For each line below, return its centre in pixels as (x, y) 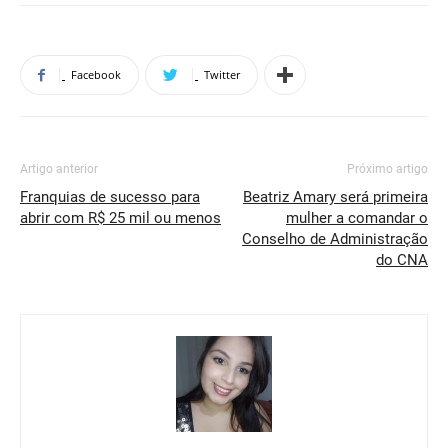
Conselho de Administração (335, 239)
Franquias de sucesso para (110, 197)
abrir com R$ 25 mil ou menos (120, 218)
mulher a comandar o (357, 218)
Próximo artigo (387, 169)
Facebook (96, 74)
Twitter (222, 74)
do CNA (402, 260)
